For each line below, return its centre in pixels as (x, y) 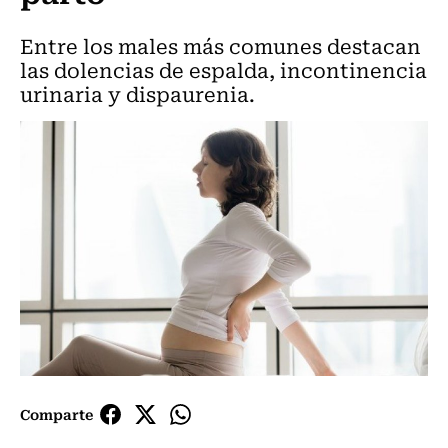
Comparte (56, 414)
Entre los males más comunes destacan (220, 45)
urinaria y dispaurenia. (137, 93)
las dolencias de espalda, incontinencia (223, 69)
